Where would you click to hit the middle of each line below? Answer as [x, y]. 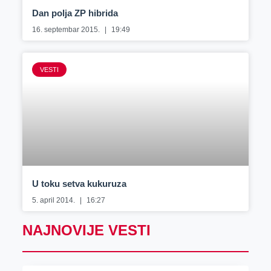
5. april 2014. [54, 201]
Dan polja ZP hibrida [75, 13]
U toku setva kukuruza [79, 184]
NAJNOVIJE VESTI [86, 230]
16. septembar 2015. [67, 30]
